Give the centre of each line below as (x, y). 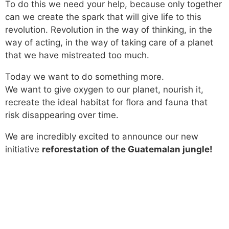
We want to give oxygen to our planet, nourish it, (104, 89)
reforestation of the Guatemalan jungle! (127, 149)
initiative (24, 149)
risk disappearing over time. (62, 115)
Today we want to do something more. (85, 77)
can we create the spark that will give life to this (103, 17)
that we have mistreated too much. (77, 55)
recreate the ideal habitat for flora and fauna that (106, 102)
